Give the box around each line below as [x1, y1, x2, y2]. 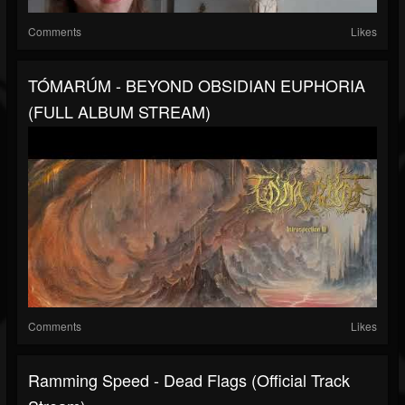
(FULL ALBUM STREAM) [28, 99, 211, 124]
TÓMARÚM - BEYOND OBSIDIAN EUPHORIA [28, 73, 365, 98]
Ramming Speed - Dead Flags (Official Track [28, 368, 350, 392]
